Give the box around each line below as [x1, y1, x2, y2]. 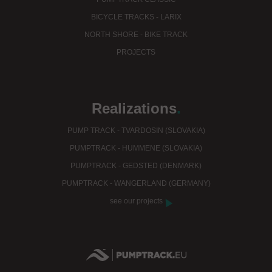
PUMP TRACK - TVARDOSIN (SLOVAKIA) [67, 126, 205, 135]
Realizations [91, 100, 177, 117]
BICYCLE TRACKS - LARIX [90, 13, 182, 22]
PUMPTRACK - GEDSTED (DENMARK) [70, 161, 202, 171]
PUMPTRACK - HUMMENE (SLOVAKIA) [70, 144, 202, 153]
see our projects [109, 197, 163, 206]
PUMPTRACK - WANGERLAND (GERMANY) [61, 179, 211, 188]
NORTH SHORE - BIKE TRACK [84, 30, 188, 39]
